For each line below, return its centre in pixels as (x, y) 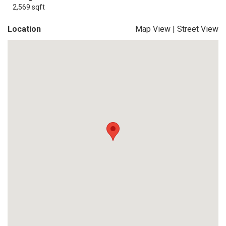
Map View (153, 29)
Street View (198, 29)
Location (24, 29)
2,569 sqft (29, 7)
